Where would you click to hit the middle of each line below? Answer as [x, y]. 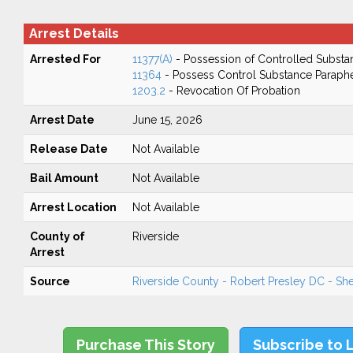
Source [50, 281]
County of [57, 236]
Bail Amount [64, 178]
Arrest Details [74, 33]
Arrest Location [73, 207]
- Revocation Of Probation [232, 91]
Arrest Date [62, 120]
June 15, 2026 [167, 120]
